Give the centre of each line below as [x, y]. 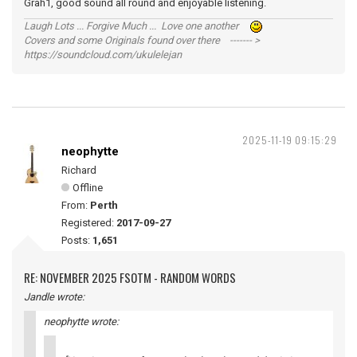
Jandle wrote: [54, 297]
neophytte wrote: [81, 322]
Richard [79, 170]
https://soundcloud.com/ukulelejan [103, 55]
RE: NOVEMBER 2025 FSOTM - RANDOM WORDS [130, 277]
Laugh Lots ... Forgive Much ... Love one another [137, 26]
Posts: [77, 240]
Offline [88, 188]
